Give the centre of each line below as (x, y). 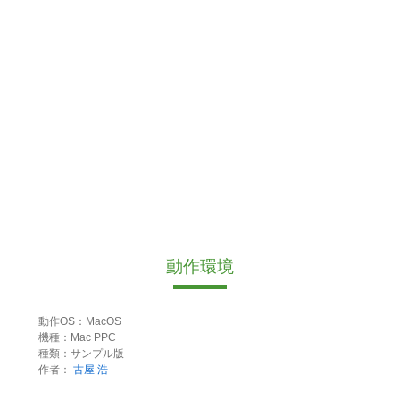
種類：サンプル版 (81, 354)
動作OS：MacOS (79, 322)
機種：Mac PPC (77, 338)
